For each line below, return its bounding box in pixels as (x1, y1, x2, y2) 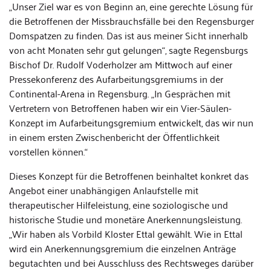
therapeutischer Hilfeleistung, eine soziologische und (9, 196, 228, 213)
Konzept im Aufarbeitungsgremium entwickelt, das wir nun (9, 114, 253, 131)
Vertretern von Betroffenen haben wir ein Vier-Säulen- (9, 99, 232, 116)
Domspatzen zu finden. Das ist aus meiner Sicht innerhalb (9, 27, 248, 44)
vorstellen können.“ (9, 143, 88, 160)
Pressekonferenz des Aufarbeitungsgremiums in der (9, 70, 223, 87)
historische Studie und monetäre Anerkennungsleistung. (9, 211, 242, 227)
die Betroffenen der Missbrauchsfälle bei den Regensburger (9, 12, 254, 29)
